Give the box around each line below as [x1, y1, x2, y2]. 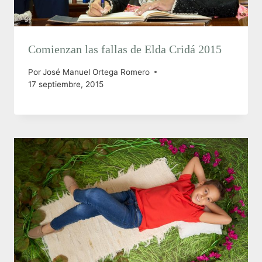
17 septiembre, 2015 [28, 79, 104, 89]
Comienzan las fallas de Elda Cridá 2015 [28, 42, 222, 56]
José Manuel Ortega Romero [43, 67, 150, 77]
